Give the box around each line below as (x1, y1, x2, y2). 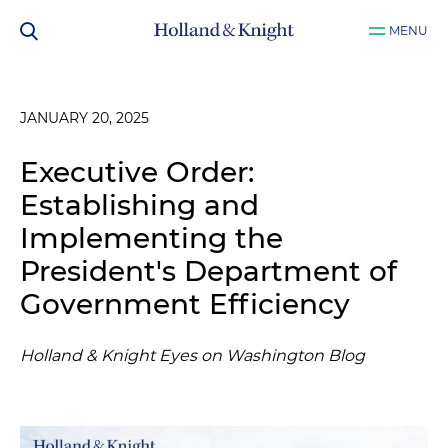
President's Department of (20, 254, 397, 288)
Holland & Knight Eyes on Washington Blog (20, 346, 365, 365)
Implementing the (20, 221, 283, 255)
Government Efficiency (20, 287, 350, 321)
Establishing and (20, 188, 259, 222)
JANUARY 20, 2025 (20, 109, 149, 127)
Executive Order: (20, 155, 254, 189)
